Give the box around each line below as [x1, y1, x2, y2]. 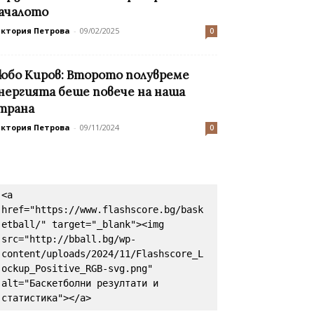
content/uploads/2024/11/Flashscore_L [1, 248, 203, 260]
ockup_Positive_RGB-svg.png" [1, 263, 153, 275]
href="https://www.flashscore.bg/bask [1, 204, 203, 216]
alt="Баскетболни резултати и [1, 278, 158, 289]
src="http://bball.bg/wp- [1, 233, 136, 245]
